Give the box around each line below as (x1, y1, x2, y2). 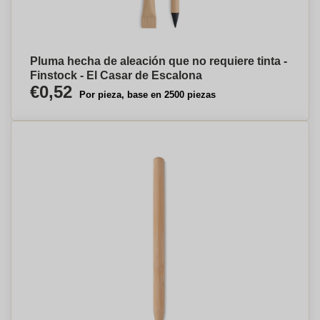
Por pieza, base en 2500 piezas (79, 89, 216, 100)
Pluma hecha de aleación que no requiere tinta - (30, 55, 287, 67)
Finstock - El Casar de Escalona (30, 69, 202, 81)
